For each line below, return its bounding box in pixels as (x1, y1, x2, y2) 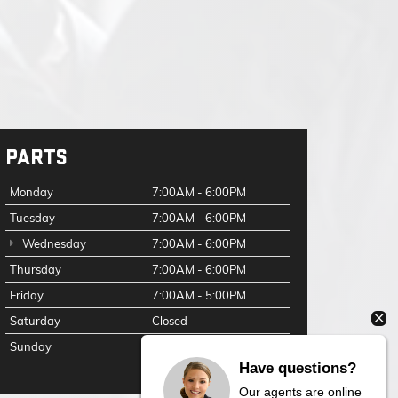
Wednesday (19, 236, 86, 251)
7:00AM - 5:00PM (152, 288, 246, 302)
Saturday (10, 314, 60, 328)
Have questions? (239, 359, 356, 377)
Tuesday (10, 211, 55, 225)
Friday (10, 288, 44, 302)
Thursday (10, 262, 61, 276)
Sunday (10, 339, 52, 354)
